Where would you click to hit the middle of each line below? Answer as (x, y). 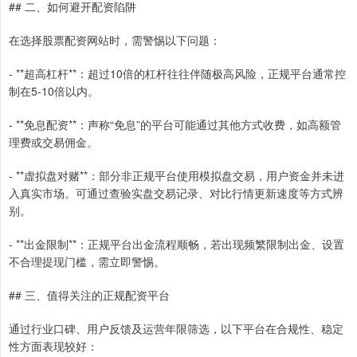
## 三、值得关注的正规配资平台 (89, 295)
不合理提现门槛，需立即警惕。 (87, 262)
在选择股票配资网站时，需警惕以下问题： (115, 40)
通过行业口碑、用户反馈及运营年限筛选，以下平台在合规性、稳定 (176, 329)
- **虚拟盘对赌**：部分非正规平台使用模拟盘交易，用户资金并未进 (177, 176)
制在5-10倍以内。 (54, 91)
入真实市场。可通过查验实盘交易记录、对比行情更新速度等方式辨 (176, 193)
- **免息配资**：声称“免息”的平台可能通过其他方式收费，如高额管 (175, 125)
